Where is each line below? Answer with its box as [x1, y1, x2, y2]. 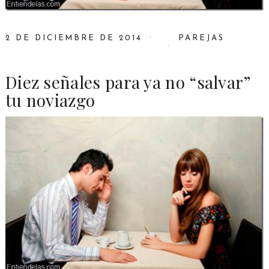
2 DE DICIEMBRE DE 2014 [5, 34, 142, 43]
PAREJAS [178, 34, 225, 43]
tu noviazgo [5, 89, 95, 112]
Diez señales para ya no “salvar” [5, 71, 250, 94]
